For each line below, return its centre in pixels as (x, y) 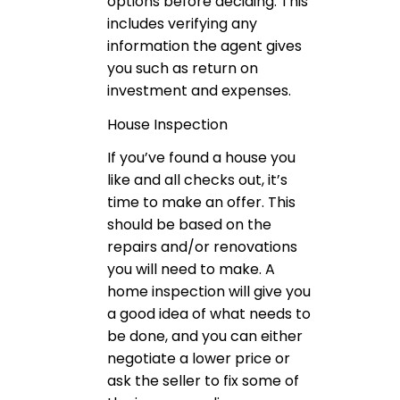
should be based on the (189, 225)
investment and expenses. (199, 90)
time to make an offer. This (201, 203)
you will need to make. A (191, 270)
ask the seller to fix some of (203, 381)
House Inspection (167, 124)
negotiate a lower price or (199, 359)
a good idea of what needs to (209, 314)
